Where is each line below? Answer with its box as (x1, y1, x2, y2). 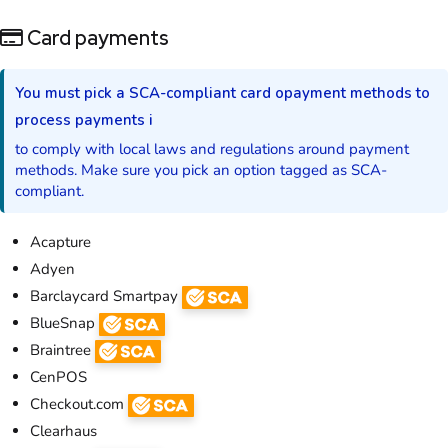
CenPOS (30, 367, 87, 388)
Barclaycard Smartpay (30, 286, 182, 307)
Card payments (23, 24, 169, 51)
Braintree (30, 340, 95, 361)
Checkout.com (30, 394, 128, 415)
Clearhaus (30, 421, 97, 442)
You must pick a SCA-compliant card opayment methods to (15, 82, 431, 103)
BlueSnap (30, 313, 99, 334)
